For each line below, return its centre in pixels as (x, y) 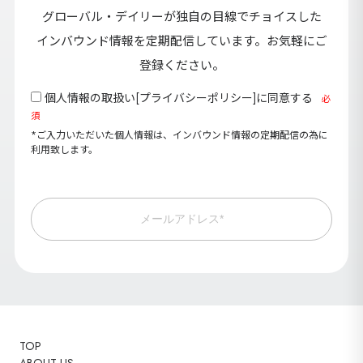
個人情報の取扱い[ (92, 98)
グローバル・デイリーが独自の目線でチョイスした (181, 17)
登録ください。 (181, 65)
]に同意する (282, 98)
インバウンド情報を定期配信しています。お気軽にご (181, 41)
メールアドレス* (181, 219)
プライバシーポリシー (196, 98)
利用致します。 (64, 149)
